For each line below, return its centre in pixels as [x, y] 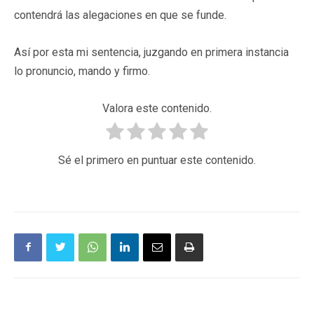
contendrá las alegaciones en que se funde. [120, 15]
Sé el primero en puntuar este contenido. [157, 160]
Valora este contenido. [157, 108]
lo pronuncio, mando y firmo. [82, 71]
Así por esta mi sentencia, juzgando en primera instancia [151, 52]
